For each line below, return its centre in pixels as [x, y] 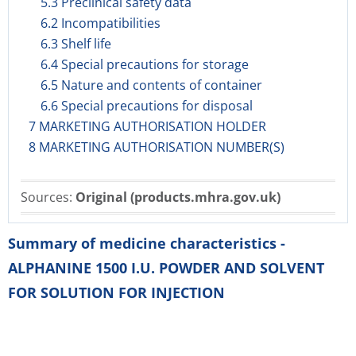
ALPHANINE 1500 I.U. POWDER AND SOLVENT [166, 268]
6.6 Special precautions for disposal [147, 106]
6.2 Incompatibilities [101, 23]
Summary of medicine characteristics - [147, 243]
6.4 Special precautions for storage [145, 64]
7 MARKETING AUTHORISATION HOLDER [147, 126]
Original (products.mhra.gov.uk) [178, 197]
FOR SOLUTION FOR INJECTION [116, 292]
